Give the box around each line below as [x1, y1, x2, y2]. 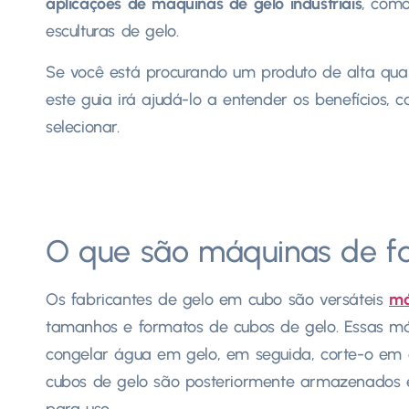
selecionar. [46, 116, 120, 137]
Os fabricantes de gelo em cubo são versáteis [46, 288, 389, 309]
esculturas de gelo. [46, 21, 179, 42]
